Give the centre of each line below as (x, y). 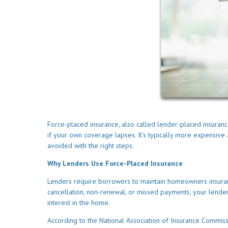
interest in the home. (79, 203)
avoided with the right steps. (91, 146)
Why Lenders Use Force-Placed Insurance (115, 164)
